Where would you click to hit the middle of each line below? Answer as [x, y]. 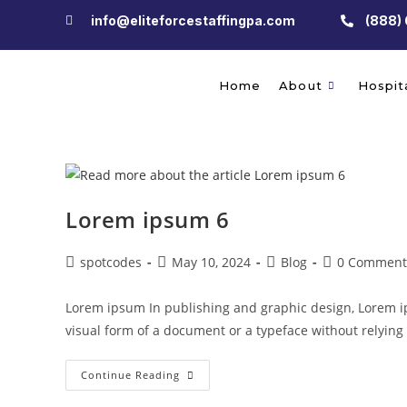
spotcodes [111, 262]
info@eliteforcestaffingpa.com [193, 20]
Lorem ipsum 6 [148, 219]
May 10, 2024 [211, 262]
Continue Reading [130, 375]
